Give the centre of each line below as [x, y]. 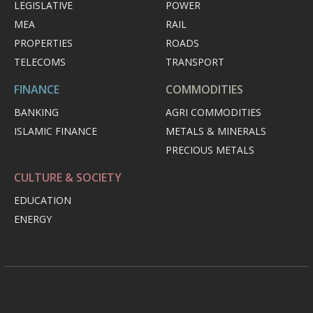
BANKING [36, 112]
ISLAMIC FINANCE [56, 131]
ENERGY [33, 219]
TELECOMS [40, 62]
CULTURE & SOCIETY [68, 178]
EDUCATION [43, 201]
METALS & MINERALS [216, 131]
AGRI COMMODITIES [213, 112]
